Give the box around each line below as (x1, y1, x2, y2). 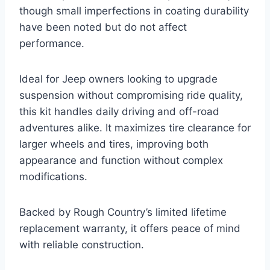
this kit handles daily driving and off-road (19, 105, 219, 118)
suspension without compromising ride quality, (19, 89, 243, 102)
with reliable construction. (19, 239, 144, 251)
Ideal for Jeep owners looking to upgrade (19, 73, 218, 86)
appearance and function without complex (19, 154, 223, 167)
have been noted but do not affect (19, 21, 187, 34)
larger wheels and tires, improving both (19, 138, 209, 151)
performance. (19, 37, 84, 50)
